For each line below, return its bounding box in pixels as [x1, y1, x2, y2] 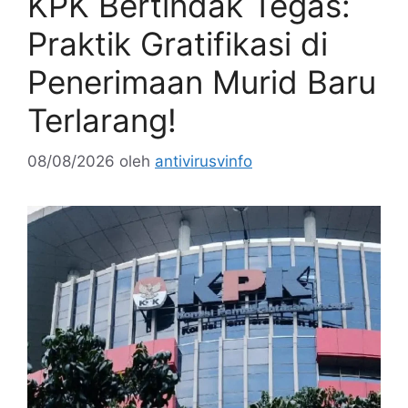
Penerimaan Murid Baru [27, 63, 376, 102]
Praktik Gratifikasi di [27, 25, 328, 64]
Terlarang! [27, 101, 177, 140]
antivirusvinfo [155, 151, 252, 170]
